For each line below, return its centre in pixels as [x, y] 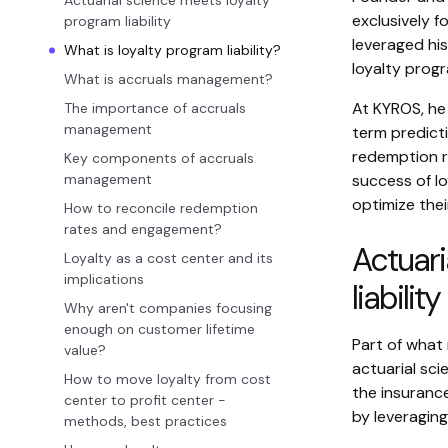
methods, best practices [145, 421]
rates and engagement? [145, 229]
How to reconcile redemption [161, 208]
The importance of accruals [155, 108]
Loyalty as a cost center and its [168, 258]
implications [104, 279]
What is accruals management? [168, 79]
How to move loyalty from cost [167, 379]
